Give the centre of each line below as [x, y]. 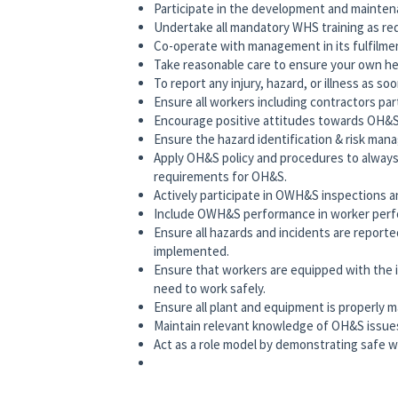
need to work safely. [210, 289]
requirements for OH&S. [220, 177]
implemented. [191, 251]
